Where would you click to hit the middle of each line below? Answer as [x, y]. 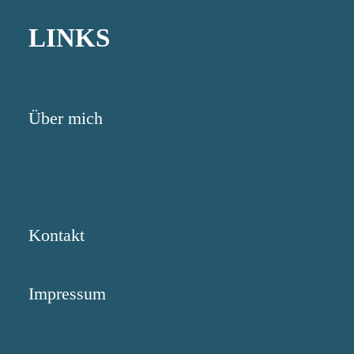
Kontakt [56, 235]
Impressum [67, 294]
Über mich [66, 118]
